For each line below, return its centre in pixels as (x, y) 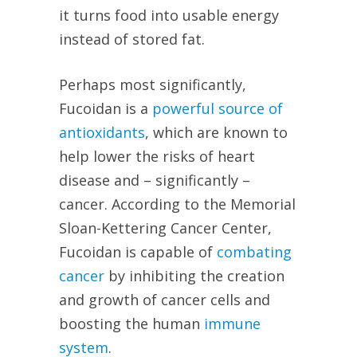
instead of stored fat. (132, 39)
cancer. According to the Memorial (177, 204)
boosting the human (131, 324)
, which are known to (216, 133)
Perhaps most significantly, (153, 85)
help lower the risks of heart (157, 157)
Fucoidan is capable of (138, 252)
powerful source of (218, 109)
